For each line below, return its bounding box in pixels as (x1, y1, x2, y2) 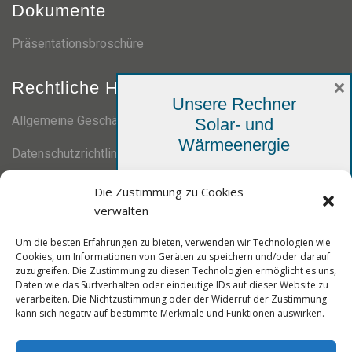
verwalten (94, 203, 148, 218)
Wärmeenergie (178, 135, 290, 156)
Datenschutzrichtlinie (12, 145, 127, 161)
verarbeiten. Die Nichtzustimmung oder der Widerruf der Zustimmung (16, 292, 327, 306)
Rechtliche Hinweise (12, 77, 181, 97)
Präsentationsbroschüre (12, 35, 144, 51)
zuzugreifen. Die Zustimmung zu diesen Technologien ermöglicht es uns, (16, 264, 336, 277)
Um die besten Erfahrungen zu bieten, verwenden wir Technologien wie (16, 236, 331, 249)
